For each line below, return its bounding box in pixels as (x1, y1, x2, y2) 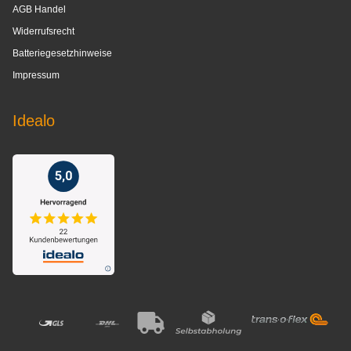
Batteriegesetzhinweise (13, 48, 112, 60)
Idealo (13, 112, 55, 130)
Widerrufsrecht (13, 26, 74, 38)
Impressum (13, 70, 60, 81)
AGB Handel (13, 4, 66, 16)
